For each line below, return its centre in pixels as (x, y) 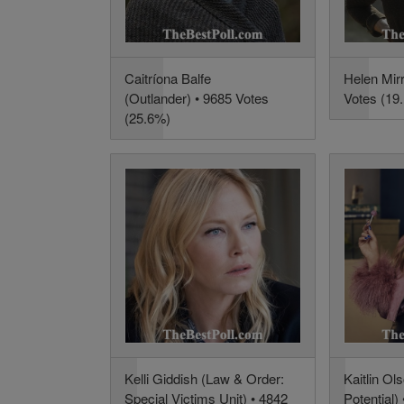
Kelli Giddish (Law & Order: (204, 379)
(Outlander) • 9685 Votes (197, 97)
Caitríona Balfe (168, 78)
